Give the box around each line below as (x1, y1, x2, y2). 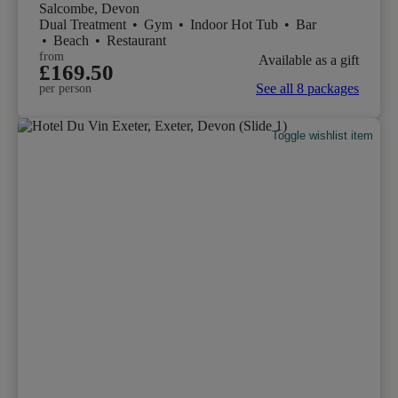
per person (39, 81, 92, 95)
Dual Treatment (39, 16, 130, 32)
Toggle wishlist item (272, 129, 374, 143)
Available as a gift (259, 52, 359, 68)
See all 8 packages (256, 80, 359, 96)
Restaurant (107, 32, 166, 48)
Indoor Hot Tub (190, 16, 282, 32)
